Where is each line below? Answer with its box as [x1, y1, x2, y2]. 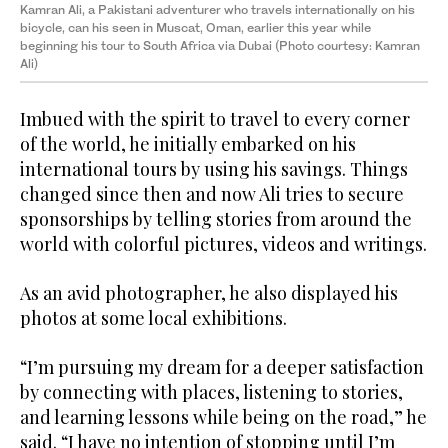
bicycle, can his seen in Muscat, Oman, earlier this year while [20, 20, 371, 36]
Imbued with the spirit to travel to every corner [20, 107, 410, 132]
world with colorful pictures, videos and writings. [20, 232, 427, 257]
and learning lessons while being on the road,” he [20, 405, 427, 430]
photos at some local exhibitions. [20, 306, 287, 331]
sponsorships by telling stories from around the [20, 207, 412, 232]
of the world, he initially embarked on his [20, 132, 356, 157]
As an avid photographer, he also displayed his [20, 281, 398, 306]
